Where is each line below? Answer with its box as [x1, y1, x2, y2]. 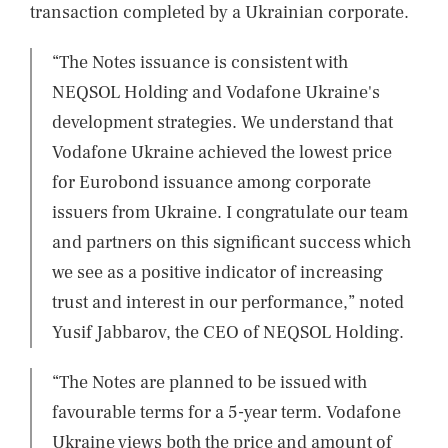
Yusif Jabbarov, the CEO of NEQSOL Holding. [52, 321, 404, 344]
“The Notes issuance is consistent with [52, 51, 348, 74]
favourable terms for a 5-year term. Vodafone [52, 401, 401, 424]
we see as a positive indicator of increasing [52, 261, 383, 284]
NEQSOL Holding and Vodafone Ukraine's [52, 81, 380, 104]
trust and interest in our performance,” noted [52, 291, 404, 314]
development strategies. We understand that [52, 111, 393, 134]
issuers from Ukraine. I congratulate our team [52, 201, 408, 224]
